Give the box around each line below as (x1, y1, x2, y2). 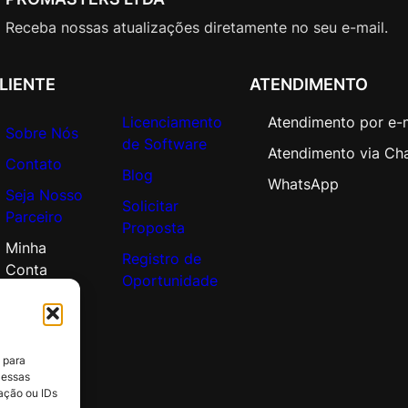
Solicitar (122, 196, 179, 215)
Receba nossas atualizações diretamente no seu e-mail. (5, 17, 389, 36)
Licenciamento (122, 112, 223, 131)
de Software (122, 134, 208, 153)
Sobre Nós (5, 123, 79, 142)
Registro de (122, 249, 202, 268)
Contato (5, 154, 63, 173)
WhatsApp (267, 174, 339, 193)
